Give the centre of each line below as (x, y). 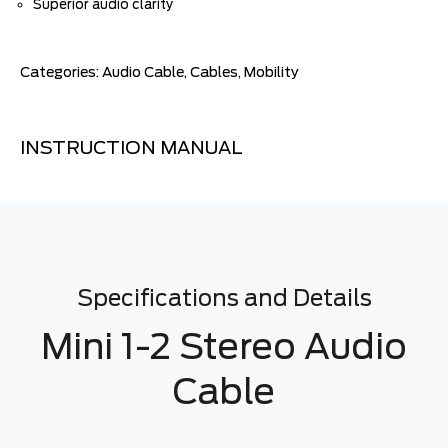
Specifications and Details (224, 298)
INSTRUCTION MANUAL (131, 147)
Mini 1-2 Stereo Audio (224, 346)
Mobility (271, 72)
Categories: (61, 72)
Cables (214, 72)
